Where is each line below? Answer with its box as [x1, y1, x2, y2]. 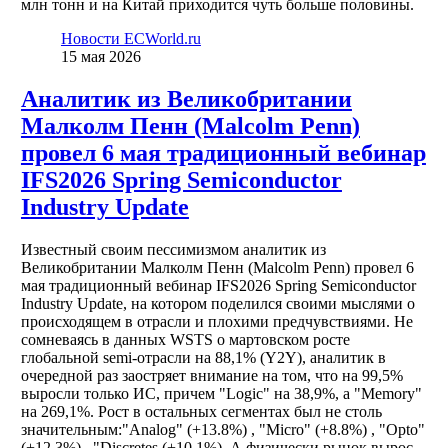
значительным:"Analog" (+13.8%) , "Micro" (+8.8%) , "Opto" [20, 421, 425, 439]
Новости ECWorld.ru [60, 30, 201, 48]
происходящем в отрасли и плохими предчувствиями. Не [20, 313, 413, 331]
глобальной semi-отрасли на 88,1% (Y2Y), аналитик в [20, 349, 386, 367]
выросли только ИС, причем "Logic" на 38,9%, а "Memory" [20, 385, 422, 403]
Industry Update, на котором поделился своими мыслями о [20, 295, 415, 313]
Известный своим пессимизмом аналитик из [20, 241, 326, 259]
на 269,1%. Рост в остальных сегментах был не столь [20, 403, 382, 421]
